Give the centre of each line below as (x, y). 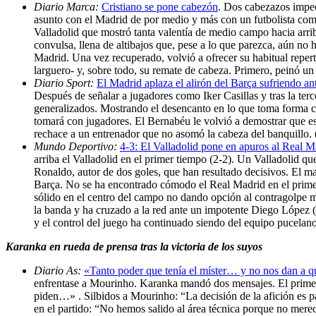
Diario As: (59, 270)
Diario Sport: (65, 83)
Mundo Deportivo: (77, 146)
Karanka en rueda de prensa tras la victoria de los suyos (134, 246)
